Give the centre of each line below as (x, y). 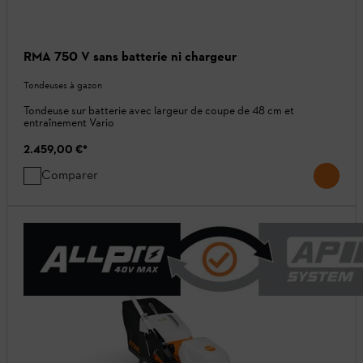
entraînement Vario (69, 123)
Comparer (70, 175)
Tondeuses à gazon (63, 85)
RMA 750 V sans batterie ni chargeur (130, 57)
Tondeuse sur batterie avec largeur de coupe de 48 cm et (159, 111)
